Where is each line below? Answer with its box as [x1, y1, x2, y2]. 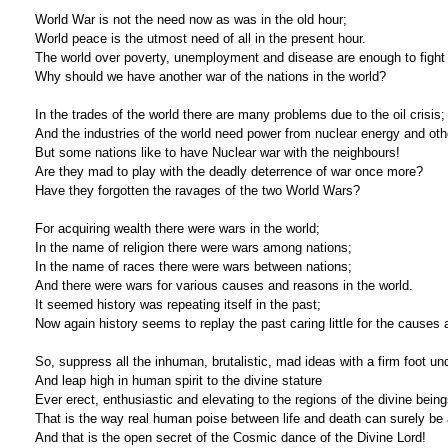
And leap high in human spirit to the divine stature [35, 372, 322, 388]
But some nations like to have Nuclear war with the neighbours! [35, 144, 400, 160]
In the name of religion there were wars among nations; [35, 239, 352, 255]
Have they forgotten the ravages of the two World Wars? [35, 182, 360, 198]
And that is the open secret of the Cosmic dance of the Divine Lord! [35, 429, 426, 445]
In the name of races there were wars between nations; [35, 258, 352, 274]
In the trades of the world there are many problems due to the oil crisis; [35, 106, 445, 122]
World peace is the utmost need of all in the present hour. [35, 30, 366, 46]
